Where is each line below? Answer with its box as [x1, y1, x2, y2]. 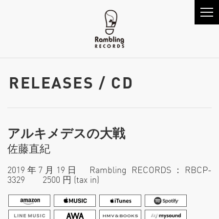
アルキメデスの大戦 [7, 126, 125, 141]
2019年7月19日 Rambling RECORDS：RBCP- [7, 164, 212, 176]
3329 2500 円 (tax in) [7, 174, 99, 186]
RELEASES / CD [9, 73, 134, 92]
